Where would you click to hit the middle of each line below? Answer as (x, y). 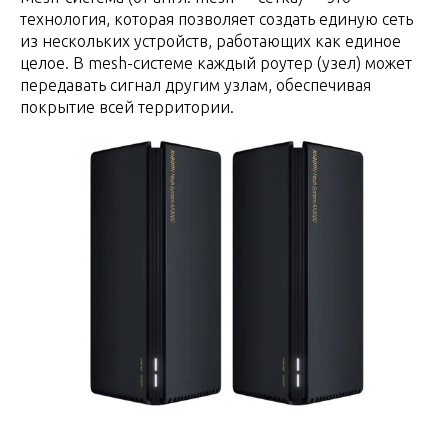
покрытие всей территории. (127, 107)
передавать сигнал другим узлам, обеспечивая (195, 85)
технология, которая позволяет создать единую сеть (216, 19)
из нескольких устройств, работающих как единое (210, 41)
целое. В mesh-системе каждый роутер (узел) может (216, 63)
